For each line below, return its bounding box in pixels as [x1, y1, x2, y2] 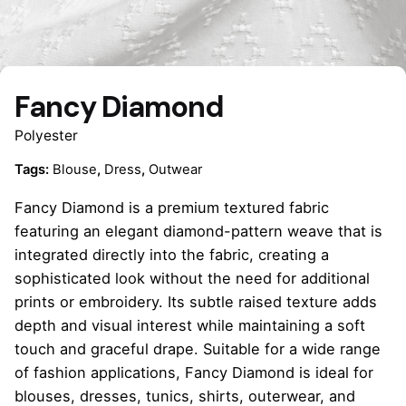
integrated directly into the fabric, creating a [14, 245, 329, 264]
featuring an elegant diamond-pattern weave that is [14, 221, 382, 240]
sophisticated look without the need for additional [14, 268, 370, 287]
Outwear [149, 161, 202, 179]
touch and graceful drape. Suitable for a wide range [14, 339, 381, 358]
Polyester [14, 126, 78, 144]
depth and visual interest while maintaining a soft [14, 315, 365, 334]
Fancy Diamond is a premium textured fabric [14, 198, 329, 217]
